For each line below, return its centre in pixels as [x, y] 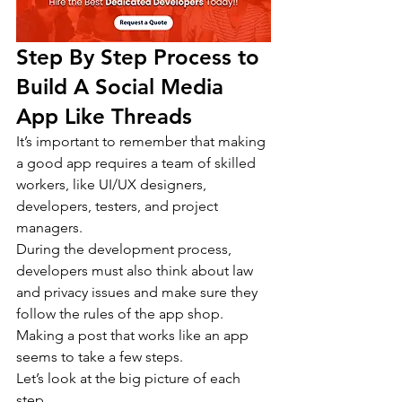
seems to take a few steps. [100, 356]
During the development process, [126, 249]
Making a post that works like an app [134, 335]
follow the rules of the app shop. [122, 313]
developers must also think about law [136, 270]
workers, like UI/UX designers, [113, 184]
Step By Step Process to [141, 57]
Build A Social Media [123, 86]
